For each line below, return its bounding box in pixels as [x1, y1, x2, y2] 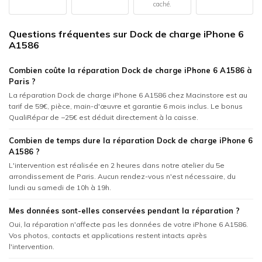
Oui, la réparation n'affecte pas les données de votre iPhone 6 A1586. [9, 220, 248, 229]
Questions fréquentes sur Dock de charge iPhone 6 [9, 28, 244, 40]
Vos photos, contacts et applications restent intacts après [9, 231, 207, 240]
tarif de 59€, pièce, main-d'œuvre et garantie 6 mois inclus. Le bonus [9, 102, 243, 111]
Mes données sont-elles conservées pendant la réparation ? [9, 206, 240, 216]
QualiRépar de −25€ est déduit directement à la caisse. [9, 113, 198, 122]
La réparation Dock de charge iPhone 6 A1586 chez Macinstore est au [9, 91, 247, 100]
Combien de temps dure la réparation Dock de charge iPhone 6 [9, 136, 253, 146]
